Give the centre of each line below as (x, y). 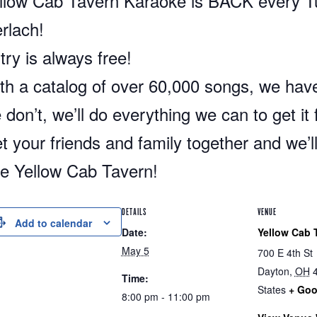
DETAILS (134, 212)
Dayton (273, 271)
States (271, 289)
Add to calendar (53, 223)
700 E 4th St (285, 252)
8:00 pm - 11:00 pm (166, 296)
